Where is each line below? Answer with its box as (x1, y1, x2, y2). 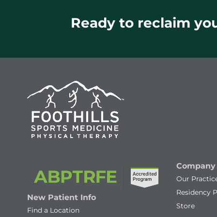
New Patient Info (27, 193, 96, 202)
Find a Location (27, 206, 79, 215)
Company (176, 161, 216, 171)
